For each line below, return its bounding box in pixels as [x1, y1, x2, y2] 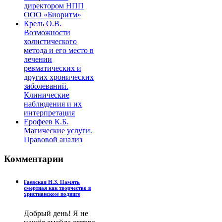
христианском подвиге [24, 190, 80, 197]
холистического [24, 37, 77, 46]
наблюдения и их [24, 99, 82, 108]
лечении [24, 55, 52, 63]
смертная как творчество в [24, 184, 91, 191]
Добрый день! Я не [24, 209, 88, 218]
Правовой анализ [24, 135, 82, 144]
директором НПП [24, 1, 84, 10]
